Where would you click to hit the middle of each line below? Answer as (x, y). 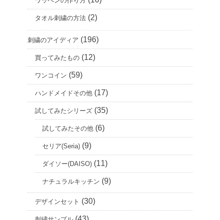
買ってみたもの (57, 58)
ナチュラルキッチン (71, 182)
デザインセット (57, 202)
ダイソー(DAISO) (67, 164)
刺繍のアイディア (53, 40)
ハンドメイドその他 (64, 93)
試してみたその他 (68, 129)
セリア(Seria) (61, 146)
